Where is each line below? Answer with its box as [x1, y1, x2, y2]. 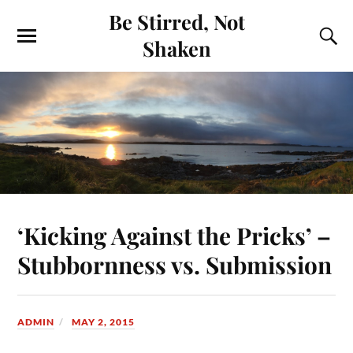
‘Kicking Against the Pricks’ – [17, 219, 332, 251]
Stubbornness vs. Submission [17, 248, 333, 280]
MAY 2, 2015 [72, 315, 136, 328]
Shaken [142, 35, 211, 61]
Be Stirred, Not [108, 8, 245, 35]
